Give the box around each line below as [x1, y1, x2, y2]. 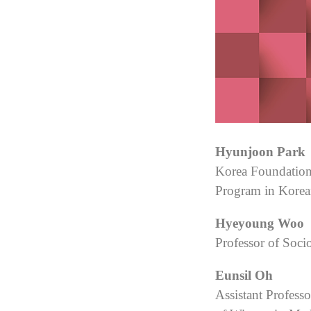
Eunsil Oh [215, 268, 273, 283]
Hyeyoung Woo [215, 216, 308, 230]
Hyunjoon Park [215, 144, 305, 159]
